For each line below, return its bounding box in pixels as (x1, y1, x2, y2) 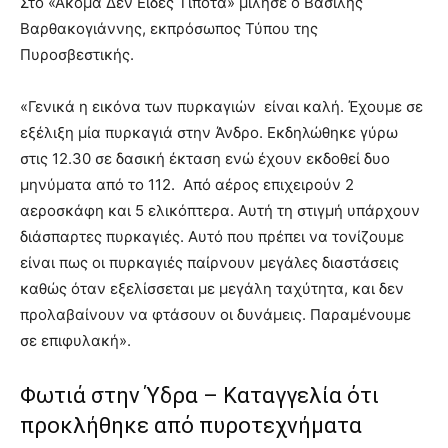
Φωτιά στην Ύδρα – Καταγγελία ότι (20, 383, 379, 408)
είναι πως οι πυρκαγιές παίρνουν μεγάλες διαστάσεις (20, 253, 399, 272)
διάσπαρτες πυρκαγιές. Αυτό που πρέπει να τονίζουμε (20, 227, 404, 246)
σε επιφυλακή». (20, 331, 131, 350)
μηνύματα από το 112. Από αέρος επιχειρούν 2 (20, 175, 354, 194)
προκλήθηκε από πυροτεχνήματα (20, 413, 362, 438)
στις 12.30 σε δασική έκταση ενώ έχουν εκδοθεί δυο (20, 149, 390, 168)
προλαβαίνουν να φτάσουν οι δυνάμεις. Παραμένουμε (20, 305, 411, 324)
